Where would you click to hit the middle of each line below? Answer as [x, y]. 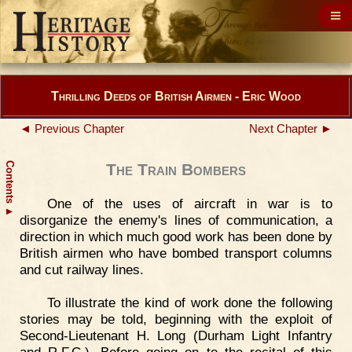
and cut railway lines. [82, 269]
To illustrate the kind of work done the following [189, 302]
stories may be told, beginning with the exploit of [176, 319]
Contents [10, 183]
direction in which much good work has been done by [176, 236]
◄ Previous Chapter [72, 129]
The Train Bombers [176, 170]
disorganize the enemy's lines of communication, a [176, 220]
